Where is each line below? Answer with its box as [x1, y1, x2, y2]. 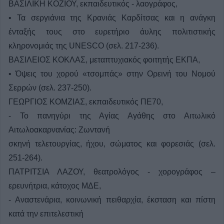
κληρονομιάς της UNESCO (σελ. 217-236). [8, 41, 159, 50]
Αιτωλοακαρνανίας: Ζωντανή [8, 125, 110, 134]
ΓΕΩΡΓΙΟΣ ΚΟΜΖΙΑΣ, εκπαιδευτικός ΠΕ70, [8, 97, 163, 106]
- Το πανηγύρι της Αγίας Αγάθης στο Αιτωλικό [8, 111, 215, 120]
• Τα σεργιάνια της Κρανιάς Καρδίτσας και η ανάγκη [8, 13, 215, 22]
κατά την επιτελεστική [8, 209, 83, 218]
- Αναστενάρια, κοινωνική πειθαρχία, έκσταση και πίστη [8, 195, 215, 204]
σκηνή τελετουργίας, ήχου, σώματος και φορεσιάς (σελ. [8, 139, 215, 148]
